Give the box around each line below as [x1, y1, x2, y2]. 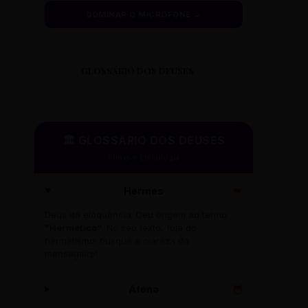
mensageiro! [45, 248, 98, 260]
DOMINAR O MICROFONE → [86, 10, 201, 20]
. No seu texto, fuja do [102, 222, 197, 234]
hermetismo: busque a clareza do [45, 235, 189, 247]
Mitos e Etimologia [108, 153, 179, 163]
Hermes [124, 185, 164, 197]
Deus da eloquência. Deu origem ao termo [45, 209, 227, 221]
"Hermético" [45, 222, 102, 234]
